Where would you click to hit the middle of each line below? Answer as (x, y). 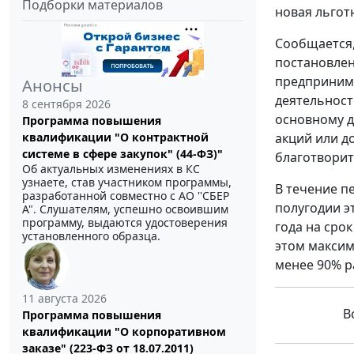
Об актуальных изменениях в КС (111, 169)
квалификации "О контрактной (115, 137)
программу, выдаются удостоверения (125, 223)
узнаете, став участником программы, (127, 183)
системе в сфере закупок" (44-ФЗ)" (122, 154)
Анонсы (53, 86)
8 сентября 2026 (66, 104)
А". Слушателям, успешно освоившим (125, 209)
